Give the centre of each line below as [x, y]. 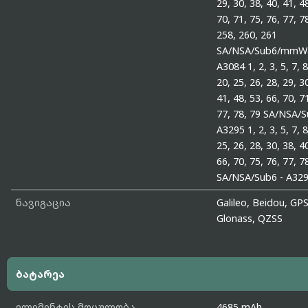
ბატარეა [40, 274]
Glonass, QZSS [250, 219]
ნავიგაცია [43, 203]
